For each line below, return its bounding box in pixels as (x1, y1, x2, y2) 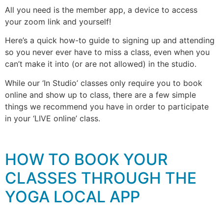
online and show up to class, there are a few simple (5, 89, 196, 100)
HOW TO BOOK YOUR (5, 149, 168, 169)
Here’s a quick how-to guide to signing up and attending (5, 35, 215, 46)
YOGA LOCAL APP (5, 187, 140, 206)
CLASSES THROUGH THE (5, 168, 196, 188)
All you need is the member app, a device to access (5, 5, 197, 15)
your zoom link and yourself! (5, 17, 111, 27)
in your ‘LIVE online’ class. (5, 113, 100, 123)
